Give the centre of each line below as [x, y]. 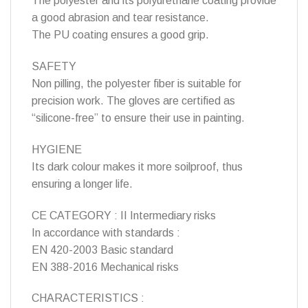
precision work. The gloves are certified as [133, 100]
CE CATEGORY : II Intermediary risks [124, 215]
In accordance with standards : [106, 232]
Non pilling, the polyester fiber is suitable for [136, 83]
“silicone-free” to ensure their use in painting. [138, 118]
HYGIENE [57, 149]
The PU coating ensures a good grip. [120, 35]
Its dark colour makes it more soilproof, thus [137, 166]
